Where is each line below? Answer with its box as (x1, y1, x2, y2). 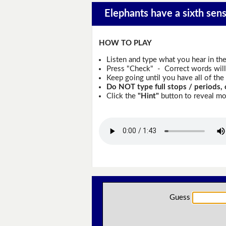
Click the (106, 92, 138, 100)
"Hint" (137, 92, 159, 100)
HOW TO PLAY (99, 39, 152, 47)
